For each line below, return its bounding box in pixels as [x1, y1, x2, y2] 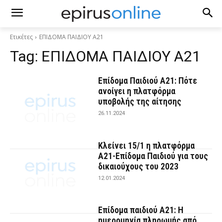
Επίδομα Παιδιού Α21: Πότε [98, 75, 198, 86]
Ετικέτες [10, 33, 33, 41]
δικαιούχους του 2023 [98, 161, 179, 171]
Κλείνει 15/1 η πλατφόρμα [98, 140, 195, 151]
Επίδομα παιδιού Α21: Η [98, 205, 184, 216]
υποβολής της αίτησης [98, 96, 182, 107]
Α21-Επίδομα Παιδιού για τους [98, 150, 209, 161]
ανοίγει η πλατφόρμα [98, 86, 176, 96]
